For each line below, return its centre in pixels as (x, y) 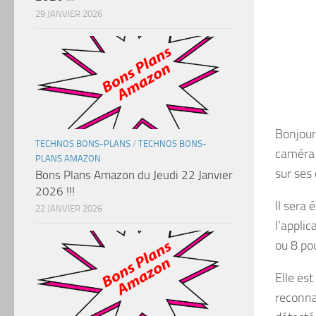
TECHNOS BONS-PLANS (83, 144)
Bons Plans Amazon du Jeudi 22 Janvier (134, 175)
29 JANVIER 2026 (69, 14)
